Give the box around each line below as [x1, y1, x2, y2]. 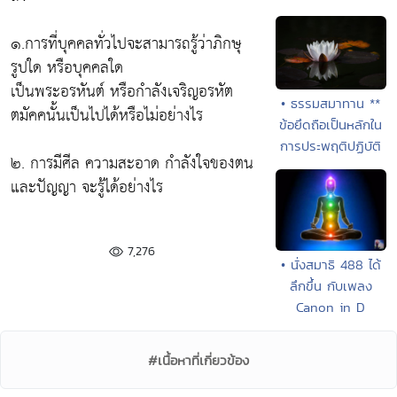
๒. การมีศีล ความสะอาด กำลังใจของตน [11, 148, 253, 178]
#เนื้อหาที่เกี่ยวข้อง [148, 351, 249, 370]
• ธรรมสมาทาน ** [281, 94, 381, 113]
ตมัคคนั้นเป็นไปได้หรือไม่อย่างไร [11, 100, 203, 130]
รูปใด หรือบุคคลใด [11, 52, 123, 82]
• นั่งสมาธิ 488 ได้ [280, 255, 381, 275]
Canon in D [296, 298, 366, 317]
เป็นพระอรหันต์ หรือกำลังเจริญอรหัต [11, 76, 233, 106]
